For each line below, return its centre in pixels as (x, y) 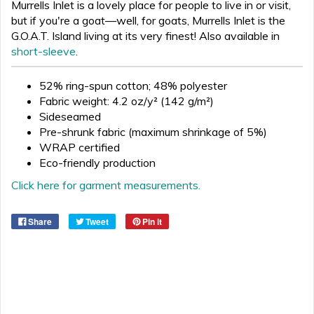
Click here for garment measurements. (106, 185)
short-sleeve (43, 51)
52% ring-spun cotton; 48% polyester (133, 85)
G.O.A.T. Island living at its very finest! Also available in (145, 35)
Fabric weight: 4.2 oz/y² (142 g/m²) (127, 101)
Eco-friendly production (97, 162)
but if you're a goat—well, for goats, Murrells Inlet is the (148, 20)
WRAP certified (80, 147)
